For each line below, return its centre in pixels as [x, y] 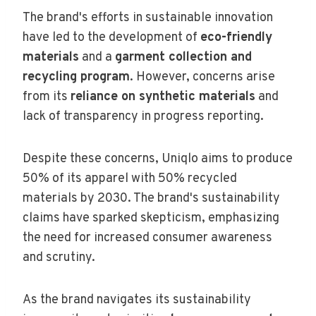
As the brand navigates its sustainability [137, 300]
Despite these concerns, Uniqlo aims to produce [158, 159]
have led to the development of [111, 37]
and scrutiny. [59, 257]
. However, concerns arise [202, 77]
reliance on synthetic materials [163, 97]
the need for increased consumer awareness [147, 238]
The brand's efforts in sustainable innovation [148, 18]
